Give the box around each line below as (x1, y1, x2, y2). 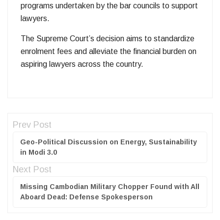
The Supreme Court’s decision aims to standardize (21, 34, 194, 43)
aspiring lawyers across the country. (21, 60, 143, 69)
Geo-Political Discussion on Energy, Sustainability (20, 138, 197, 146)
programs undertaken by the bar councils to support (21, 1, 198, 10)
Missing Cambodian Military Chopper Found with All (20, 183, 199, 191)
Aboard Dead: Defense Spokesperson (20, 193, 153, 201)
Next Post (13, 165, 52, 175)
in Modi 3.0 (20, 148, 57, 157)
